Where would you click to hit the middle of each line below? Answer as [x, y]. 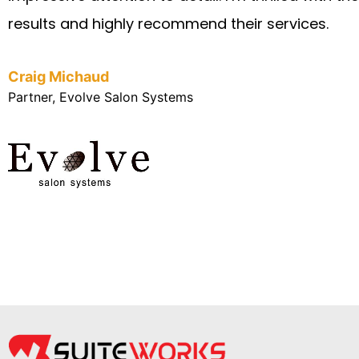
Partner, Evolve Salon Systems [101, 97]
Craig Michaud [58, 76]
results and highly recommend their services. [168, 23]
